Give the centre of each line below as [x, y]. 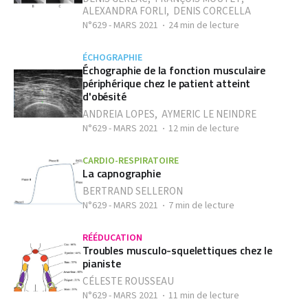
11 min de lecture [204, 296]
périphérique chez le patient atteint [167, 83]
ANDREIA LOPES [119, 114]
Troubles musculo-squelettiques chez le [177, 250]
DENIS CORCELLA [212, 11]
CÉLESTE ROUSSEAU [128, 282]
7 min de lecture [201, 206]
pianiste [102, 263]
